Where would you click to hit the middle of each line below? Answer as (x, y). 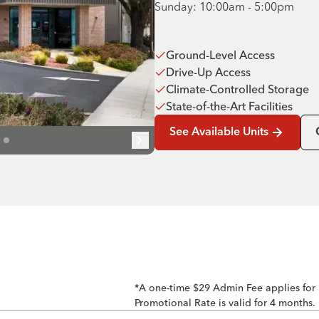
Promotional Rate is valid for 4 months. (225, 303)
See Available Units (219, 132)
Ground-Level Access (220, 55)
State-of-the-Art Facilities (229, 106)
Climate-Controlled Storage (237, 89)
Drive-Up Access (208, 72)
